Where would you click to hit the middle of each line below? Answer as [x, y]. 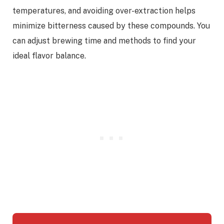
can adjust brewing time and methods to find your [104, 40]
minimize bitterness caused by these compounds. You [111, 25]
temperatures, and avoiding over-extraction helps [104, 10]
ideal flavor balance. [49, 55]
